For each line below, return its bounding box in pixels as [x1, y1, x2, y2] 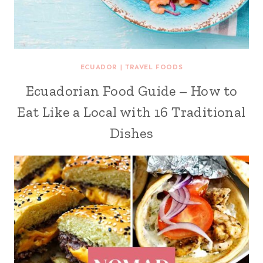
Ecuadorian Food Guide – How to [25, 82, 238, 99]
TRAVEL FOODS [124, 63, 183, 71]
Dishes [109, 124, 154, 141]
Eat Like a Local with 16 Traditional [17, 103, 246, 120]
